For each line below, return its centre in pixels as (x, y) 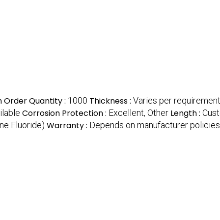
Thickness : (111, 101)
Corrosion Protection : (65, 113)
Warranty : (68, 125)
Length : (186, 113)
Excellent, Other (138, 112)
